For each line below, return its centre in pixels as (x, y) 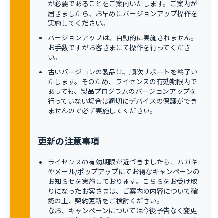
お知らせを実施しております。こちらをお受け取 (122, 181)
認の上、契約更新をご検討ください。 (106, 200)
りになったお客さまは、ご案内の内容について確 (123, 191)
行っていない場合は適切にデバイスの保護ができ (122, 101)
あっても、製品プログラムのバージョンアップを (122, 91)
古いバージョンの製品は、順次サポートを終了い (123, 72)
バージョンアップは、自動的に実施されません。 (123, 37)
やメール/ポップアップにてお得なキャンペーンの (124, 171)
